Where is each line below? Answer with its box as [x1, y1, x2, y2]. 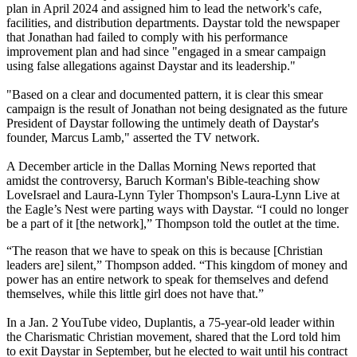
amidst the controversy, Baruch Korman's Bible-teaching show [6, 174, 320, 188]
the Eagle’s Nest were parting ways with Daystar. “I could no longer [6, 202, 348, 217]
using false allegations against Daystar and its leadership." [6, 59, 296, 73]
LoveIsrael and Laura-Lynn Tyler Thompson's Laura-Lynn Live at [6, 188, 339, 202]
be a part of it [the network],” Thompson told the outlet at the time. [6, 217, 339, 231]
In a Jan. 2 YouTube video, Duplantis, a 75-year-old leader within [6, 316, 335, 330]
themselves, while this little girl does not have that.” [6, 287, 264, 301]
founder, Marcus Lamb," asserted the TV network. [6, 131, 260, 145]
